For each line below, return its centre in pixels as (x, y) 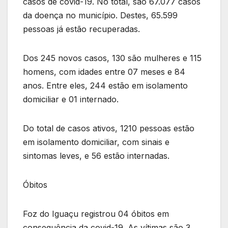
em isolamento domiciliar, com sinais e (96, 142)
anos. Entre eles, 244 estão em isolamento (105, 85)
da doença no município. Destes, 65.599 (100, 15)
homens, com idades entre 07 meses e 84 (104, 72)
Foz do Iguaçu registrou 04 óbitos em (96, 213)
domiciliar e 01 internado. (71, 99)
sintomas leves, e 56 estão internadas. (96, 155)
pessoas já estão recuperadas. (81, 29)
